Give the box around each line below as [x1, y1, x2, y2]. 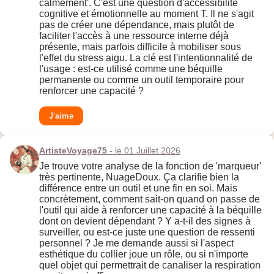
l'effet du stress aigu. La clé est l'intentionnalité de [39, 53, 253, 64]
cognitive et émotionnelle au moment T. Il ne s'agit [39, 9, 254, 20]
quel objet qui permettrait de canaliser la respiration [39, 260, 261, 271]
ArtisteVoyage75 [39, 146, 107, 156]
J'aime [49, 111, 73, 121]
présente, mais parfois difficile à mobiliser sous [39, 42, 241, 53]
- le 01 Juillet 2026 [107, 146, 180, 156]
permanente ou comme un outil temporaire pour [39, 75, 244, 86]
